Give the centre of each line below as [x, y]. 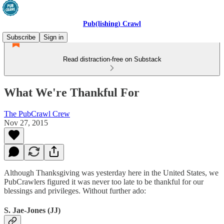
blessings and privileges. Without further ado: [75, 190]
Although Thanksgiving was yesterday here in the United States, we [111, 172]
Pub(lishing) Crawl [112, 24]
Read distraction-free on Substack [112, 59]
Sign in [53, 37]
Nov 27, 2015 [26, 122]
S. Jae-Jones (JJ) [32, 210]
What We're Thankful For [72, 92]
